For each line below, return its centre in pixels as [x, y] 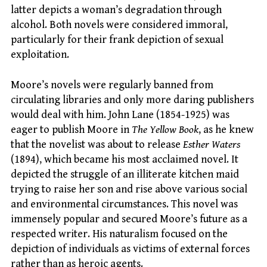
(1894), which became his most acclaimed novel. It [125, 159]
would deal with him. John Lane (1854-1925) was [120, 114]
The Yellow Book [165, 129]
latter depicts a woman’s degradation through [116, 10]
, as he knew [226, 129]
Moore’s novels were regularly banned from [112, 85]
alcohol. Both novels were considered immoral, [119, 25]
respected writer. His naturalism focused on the [119, 234]
